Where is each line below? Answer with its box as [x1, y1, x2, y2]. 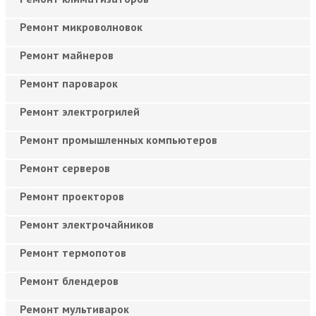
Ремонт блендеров [20, 273, 119, 288]
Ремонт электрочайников [20, 217, 154, 231]
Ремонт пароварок [20, 75, 118, 90]
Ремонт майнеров [20, 47, 114, 62]
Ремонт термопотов [20, 245, 126, 260]
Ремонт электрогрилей [20, 104, 140, 119]
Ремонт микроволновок [20, 19, 142, 34]
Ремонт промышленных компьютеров [20, 132, 217, 147]
